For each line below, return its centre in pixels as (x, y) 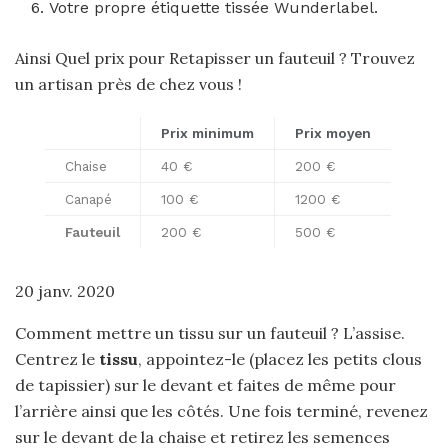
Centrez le (57, 359)
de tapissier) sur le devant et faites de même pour (205, 385)
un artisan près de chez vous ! (128, 84)
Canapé (88, 199)
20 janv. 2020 (65, 291)
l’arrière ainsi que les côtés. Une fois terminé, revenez (221, 411)
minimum (223, 133)
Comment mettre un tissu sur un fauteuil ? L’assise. (210, 333)
